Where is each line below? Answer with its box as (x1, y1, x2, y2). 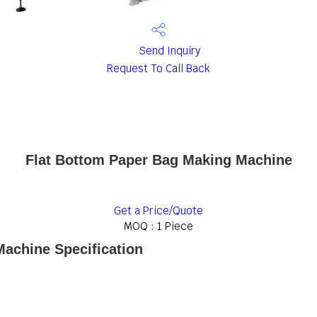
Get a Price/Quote (114, 204, 203, 217)
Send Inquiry (135, 44, 200, 58)
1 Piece (157, 219, 193, 233)
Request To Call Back (107, 62, 210, 75)
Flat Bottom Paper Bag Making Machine (25, 152, 292, 168)
